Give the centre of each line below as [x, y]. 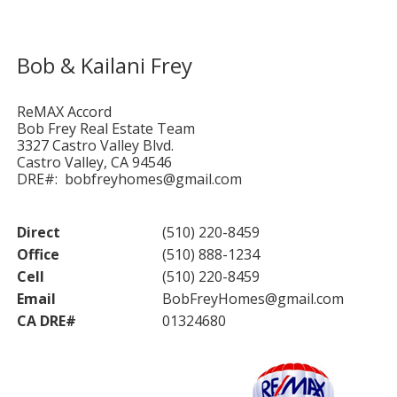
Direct [38, 232]
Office [38, 254]
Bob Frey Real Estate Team [105, 128]
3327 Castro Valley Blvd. [95, 145]
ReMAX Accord [64, 112]
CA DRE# [46, 321]
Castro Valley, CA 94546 [94, 162]
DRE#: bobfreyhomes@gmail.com [129, 179]
